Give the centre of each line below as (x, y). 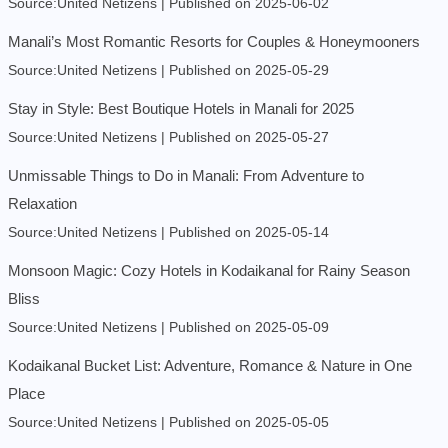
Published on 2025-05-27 (249, 138)
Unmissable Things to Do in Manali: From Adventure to (186, 176)
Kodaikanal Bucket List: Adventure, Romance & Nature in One (210, 366)
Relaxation (42, 204)
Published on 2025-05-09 (249, 328)
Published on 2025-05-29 (249, 71)
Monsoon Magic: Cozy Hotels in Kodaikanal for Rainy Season (209, 271)
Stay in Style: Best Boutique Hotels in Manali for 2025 (181, 109)
